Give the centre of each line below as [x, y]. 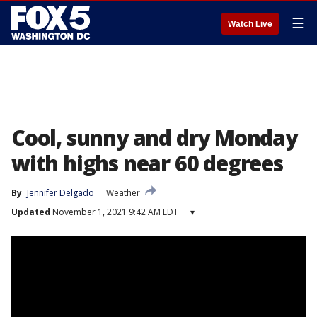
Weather [123, 193]
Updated [31, 212]
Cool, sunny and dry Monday [154, 138]
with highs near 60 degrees [147, 163]
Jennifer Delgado [60, 193]
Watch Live [250, 24]
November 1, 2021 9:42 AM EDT [114, 212]
